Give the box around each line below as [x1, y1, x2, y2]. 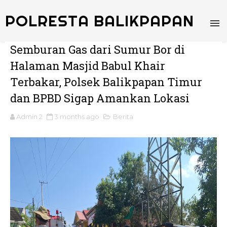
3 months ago [54, 112, 99, 121]
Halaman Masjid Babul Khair [10, 58, 165, 73]
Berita [113, 112, 133, 121]
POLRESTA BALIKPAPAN [5, 11, 194, 30]
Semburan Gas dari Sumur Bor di [10, 42, 185, 57]
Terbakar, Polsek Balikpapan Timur [10, 74, 202, 89]
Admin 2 [16, 112, 43, 121]
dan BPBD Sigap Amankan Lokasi [10, 91, 190, 105]
